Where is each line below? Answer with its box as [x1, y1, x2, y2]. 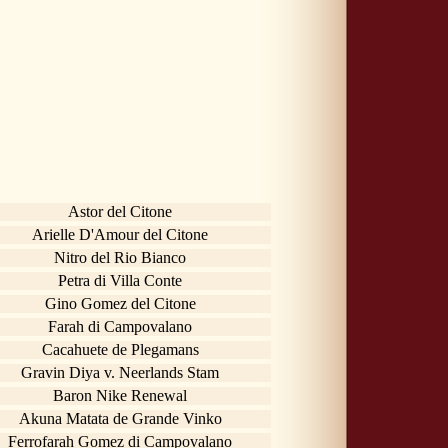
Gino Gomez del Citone [44, 294, 196, 312]
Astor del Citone [68, 202, 172, 220]
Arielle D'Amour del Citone [32, 225, 208, 243]
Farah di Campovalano [48, 317, 192, 335]
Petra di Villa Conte [58, 271, 182, 289]
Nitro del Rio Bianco [54, 248, 186, 266]
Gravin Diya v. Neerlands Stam [21, 363, 219, 381]
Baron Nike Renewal [53, 386, 187, 404]
